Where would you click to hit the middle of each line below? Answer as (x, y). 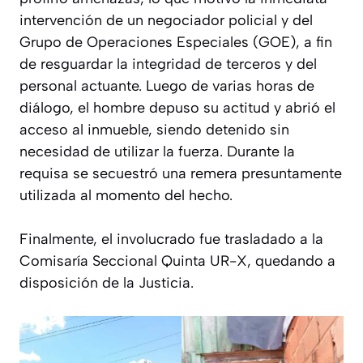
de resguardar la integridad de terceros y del (168, 64)
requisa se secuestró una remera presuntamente (181, 173)
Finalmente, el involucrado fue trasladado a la (171, 239)
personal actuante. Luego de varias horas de (167, 85)
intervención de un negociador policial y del (166, 20)
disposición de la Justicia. (107, 282)
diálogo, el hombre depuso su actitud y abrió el (177, 107)
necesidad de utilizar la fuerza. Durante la (157, 151)
